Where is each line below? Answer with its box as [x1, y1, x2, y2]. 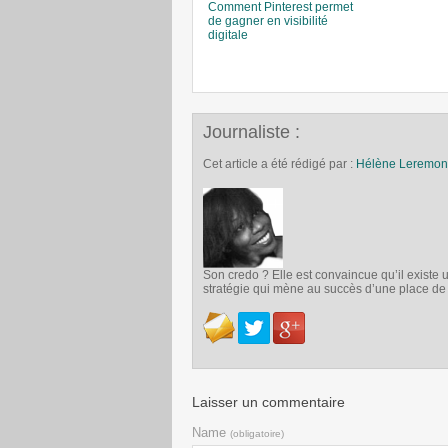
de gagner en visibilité [208, 14, 328, 28]
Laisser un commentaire [192, 394, 345, 410]
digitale [208, 28, 248, 42]
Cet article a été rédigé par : [203, 157, 356, 171]
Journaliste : [203, 122, 300, 142]
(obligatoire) [230, 428, 284, 439]
